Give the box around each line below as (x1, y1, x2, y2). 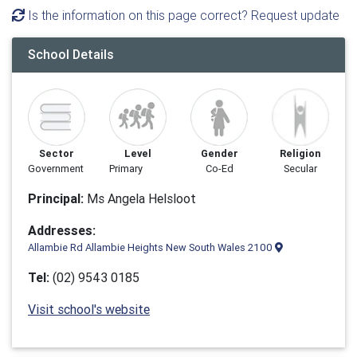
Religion (280, 147, 321, 160)
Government (28, 162, 84, 175)
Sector (39, 147, 74, 160)
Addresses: (28, 222, 96, 238)
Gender (200, 147, 238, 160)
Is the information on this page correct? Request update (25, 7, 339, 23)
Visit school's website (28, 301, 150, 317)
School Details (28, 46, 114, 62)
